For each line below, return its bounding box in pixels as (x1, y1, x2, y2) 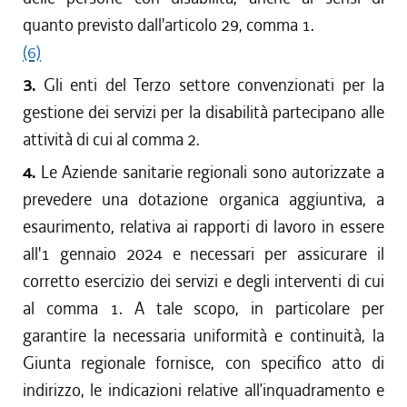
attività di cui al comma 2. (23, 128, 200, 151)
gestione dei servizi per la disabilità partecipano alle (23, 101, 384, 124)
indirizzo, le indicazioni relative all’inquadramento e (23, 379, 384, 402)
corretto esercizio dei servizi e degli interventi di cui (23, 270, 384, 293)
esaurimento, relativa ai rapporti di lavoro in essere (23, 215, 384, 238)
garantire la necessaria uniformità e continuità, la (23, 324, 384, 347)
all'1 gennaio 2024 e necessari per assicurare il (23, 243, 384, 265)
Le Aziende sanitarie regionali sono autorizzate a (40, 161, 385, 184)
